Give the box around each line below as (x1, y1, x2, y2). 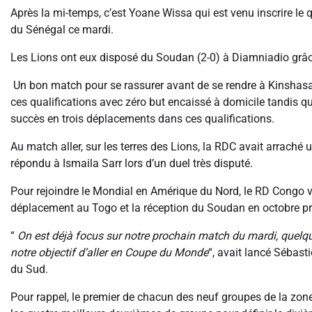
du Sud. (10, 263, 51, 276)
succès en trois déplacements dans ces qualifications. (10, 112, 274, 126)
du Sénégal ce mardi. (10, 23, 114, 37)
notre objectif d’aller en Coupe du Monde (10, 246, 208, 260)
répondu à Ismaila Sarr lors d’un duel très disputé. (10, 157, 253, 171)
